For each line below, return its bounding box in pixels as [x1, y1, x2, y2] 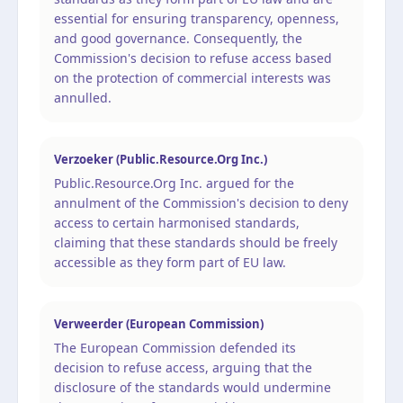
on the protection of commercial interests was [54, 68, 331, 86]
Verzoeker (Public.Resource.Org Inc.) [54, 150, 267, 167]
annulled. [54, 88, 112, 106]
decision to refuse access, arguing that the [54, 358, 312, 376]
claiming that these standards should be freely [54, 233, 337, 251]
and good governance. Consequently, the [54, 29, 302, 47]
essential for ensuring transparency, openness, [54, 9, 339, 27]
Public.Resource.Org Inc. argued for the [54, 174, 294, 192]
